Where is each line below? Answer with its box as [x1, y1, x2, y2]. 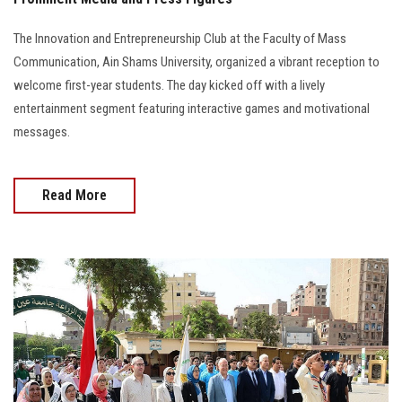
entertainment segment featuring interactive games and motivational [13, 100, 370, 117]
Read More [42, 186, 107, 204]
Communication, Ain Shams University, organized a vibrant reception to [13, 53, 380, 70]
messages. [13, 123, 70, 140]
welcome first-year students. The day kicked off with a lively [13, 76, 325, 93]
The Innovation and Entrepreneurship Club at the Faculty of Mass [13, 30, 346, 47]
